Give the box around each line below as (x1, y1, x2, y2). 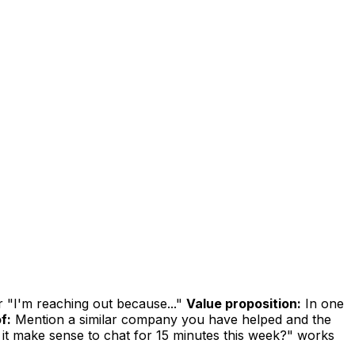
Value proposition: (186, 295, 301, 311)
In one (301, 295, 344, 311)
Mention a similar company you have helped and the (11, 311, 331, 327)
